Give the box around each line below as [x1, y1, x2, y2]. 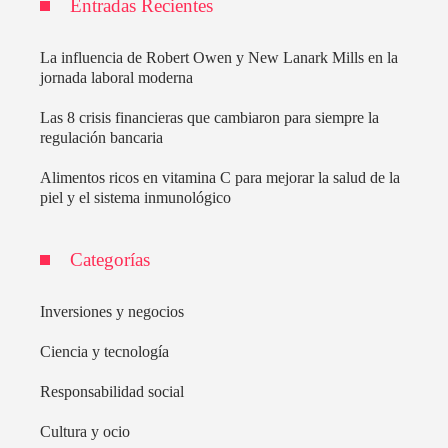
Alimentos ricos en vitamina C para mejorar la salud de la [40, 168, 400, 186]
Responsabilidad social [40, 382, 184, 400]
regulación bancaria [40, 128, 163, 146]
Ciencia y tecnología [40, 342, 169, 360]
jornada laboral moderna [40, 68, 193, 86]
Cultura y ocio [40, 422, 130, 440]
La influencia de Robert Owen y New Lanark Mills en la [40, 48, 398, 66]
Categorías [70, 248, 150, 270]
